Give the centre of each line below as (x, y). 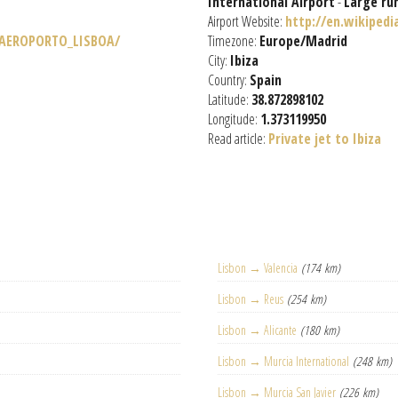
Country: (229, 80)
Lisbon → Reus (251, 299)
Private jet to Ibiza (325, 139)
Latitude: (230, 99)
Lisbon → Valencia (258, 268)
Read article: (238, 139)
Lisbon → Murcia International (284, 361)
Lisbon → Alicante (258, 330)
